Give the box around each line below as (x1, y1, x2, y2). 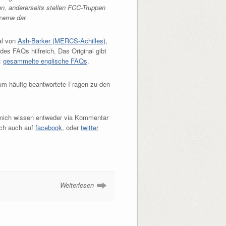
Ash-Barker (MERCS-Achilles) (17, 36, 105, 46)
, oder (62, 123, 81, 133)
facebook (35, 123, 62, 133)
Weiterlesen (60, 180, 94, 190)
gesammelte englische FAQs (3, 56, 87, 66)
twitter (80, 123, 98, 133)
